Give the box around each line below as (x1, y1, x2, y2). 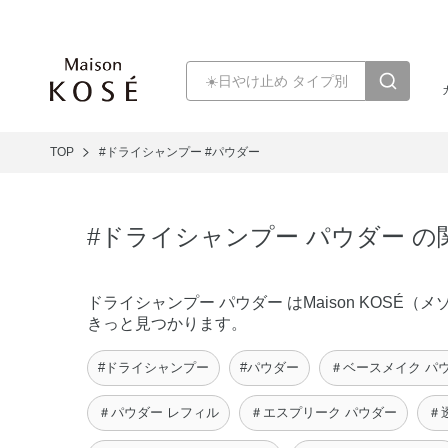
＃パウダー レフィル (98, 405, 219, 420)
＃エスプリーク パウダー (250, 405, 397, 420)
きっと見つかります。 (87, 315, 247, 332)
